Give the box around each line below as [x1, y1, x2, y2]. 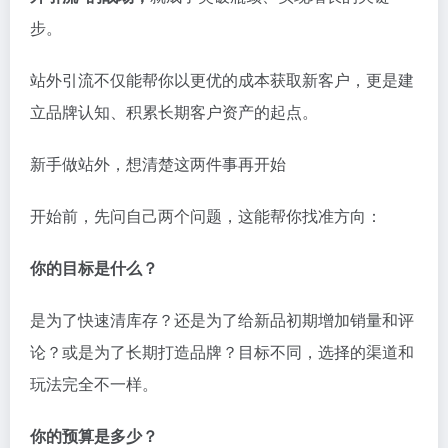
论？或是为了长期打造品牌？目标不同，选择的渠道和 [30, 339, 414, 363]
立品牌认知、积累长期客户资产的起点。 [30, 99, 318, 123]
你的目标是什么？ [30, 255, 158, 279]
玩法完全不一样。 [30, 371, 158, 395]
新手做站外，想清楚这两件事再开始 [30, 151, 286, 175]
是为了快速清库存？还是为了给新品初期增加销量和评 [30, 307, 414, 331]
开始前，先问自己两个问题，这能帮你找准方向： [30, 203, 382, 227]
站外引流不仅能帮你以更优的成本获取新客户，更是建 [30, 67, 414, 91]
